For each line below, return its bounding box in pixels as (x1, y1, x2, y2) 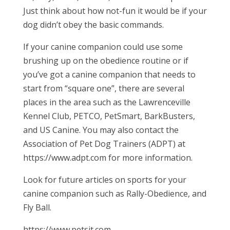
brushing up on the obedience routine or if (23, 55, 188, 66)
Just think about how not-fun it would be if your (23, 5, 207, 16)
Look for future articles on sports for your (23, 174, 186, 185)
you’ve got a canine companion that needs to (23, 69, 196, 80)
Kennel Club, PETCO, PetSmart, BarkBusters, (23, 110, 195, 122)
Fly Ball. (23, 202, 51, 213)
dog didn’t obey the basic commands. (23, 19, 164, 30)
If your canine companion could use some (23, 41, 183, 52)
